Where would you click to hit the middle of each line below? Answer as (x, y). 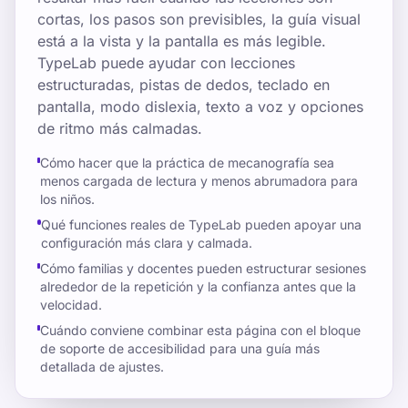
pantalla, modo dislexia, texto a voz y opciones (200, 107)
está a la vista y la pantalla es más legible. (182, 41)
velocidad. (71, 305)
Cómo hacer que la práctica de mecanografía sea (187, 163)
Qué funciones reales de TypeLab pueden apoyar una (201, 224)
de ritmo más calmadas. (120, 128)
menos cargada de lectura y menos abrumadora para (199, 181)
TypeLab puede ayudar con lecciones (166, 63)
